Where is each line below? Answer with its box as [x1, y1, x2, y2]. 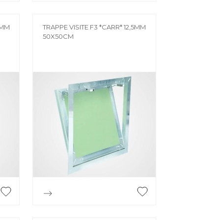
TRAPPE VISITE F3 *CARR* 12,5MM [43, 23, 146, 31]
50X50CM [43, 32, 74, 41]
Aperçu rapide [71, 191, 130, 200]
